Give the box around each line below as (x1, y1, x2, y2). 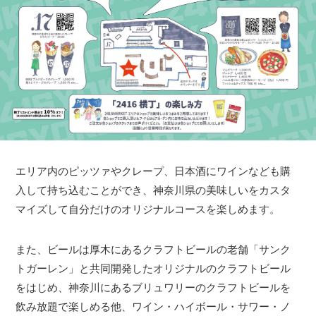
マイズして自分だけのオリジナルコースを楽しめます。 (16, 203, 281, 216)
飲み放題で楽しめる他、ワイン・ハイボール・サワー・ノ (16, 300, 291, 313)
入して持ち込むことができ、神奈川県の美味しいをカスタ (16, 184, 291, 197)
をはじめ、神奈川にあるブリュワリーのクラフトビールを (16, 281, 291, 294)
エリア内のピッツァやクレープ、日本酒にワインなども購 (16, 165, 291, 178)
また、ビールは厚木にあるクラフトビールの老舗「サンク (16, 243, 291, 256)
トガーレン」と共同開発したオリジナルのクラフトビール (16, 262, 291, 275)
